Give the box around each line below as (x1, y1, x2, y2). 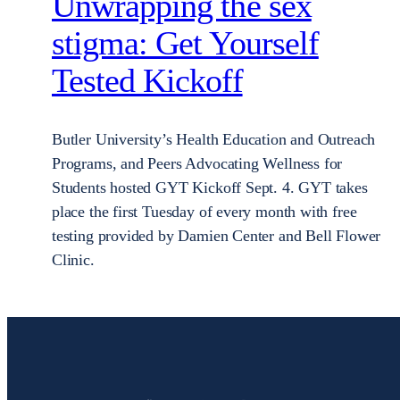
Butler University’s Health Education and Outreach (52, 129, 376, 148)
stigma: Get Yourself (52, 24, 319, 62)
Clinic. (52, 250, 95, 269)
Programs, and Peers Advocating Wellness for (52, 154, 343, 172)
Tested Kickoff (52, 62, 243, 100)
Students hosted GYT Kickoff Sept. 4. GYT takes (52, 178, 368, 196)
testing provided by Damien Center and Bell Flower (52, 226, 381, 245)
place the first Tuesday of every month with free (52, 202, 357, 221)
